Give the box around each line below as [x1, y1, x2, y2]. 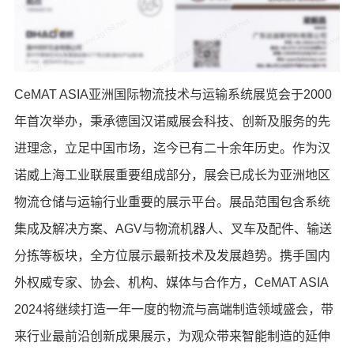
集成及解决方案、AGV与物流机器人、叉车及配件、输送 [13, 221, 332, 235]
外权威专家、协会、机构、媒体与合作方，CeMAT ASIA [13, 275, 328, 289]
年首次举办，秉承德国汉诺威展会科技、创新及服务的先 [13, 114, 330, 128]
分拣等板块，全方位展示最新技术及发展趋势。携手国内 [13, 248, 330, 262]
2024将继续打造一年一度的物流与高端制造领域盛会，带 [13, 302, 333, 316]
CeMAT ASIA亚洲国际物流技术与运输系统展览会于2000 [13, 87, 332, 101]
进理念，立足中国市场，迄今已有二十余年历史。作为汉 [13, 141, 330, 155]
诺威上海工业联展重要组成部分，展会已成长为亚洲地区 [13, 168, 330, 182]
